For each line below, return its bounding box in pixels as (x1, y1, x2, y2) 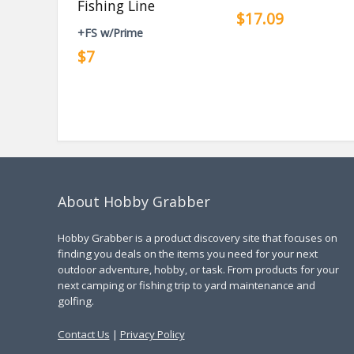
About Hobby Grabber (57, 192, 210, 211)
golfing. (57, 294, 94, 308)
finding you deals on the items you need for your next (57, 247, 318, 261)
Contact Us (57, 327, 110, 341)
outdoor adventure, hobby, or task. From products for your (57, 262, 339, 277)
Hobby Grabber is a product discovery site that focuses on (57, 231, 337, 245)
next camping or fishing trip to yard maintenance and (57, 278, 315, 292)
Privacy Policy (119, 327, 185, 341)
